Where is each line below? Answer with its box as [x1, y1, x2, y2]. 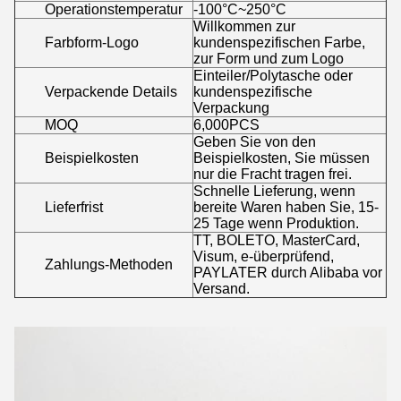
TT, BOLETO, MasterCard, [193, 233, 360, 248]
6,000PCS [193, 117, 260, 132]
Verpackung [193, 100, 269, 115]
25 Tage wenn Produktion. [193, 216, 359, 231]
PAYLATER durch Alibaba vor [193, 265, 382, 280]
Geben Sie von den [193, 134, 316, 149]
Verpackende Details [45, 84, 177, 99]
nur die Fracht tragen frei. [193, 166, 352, 182]
